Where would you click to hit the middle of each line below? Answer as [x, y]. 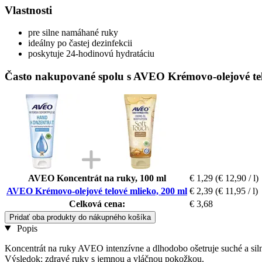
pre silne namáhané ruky [73, 33]
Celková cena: [97, 204]
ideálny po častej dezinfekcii [80, 43]
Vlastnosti [28, 10]
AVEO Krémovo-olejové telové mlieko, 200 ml [97, 191]
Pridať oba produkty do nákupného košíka [80, 217]
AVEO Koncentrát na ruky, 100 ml [97, 178]
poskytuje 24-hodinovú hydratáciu [91, 54]
